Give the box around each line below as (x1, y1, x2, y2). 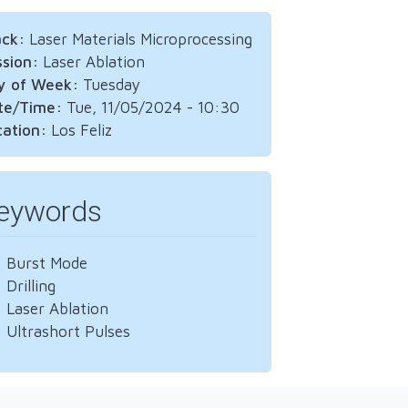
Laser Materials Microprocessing (29, 29, 252, 49)
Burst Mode (6, 253, 87, 273)
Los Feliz (51, 120, 112, 140)
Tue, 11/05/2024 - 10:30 (66, 97, 240, 117)
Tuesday (83, 75, 140, 95)
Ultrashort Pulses (6, 321, 130, 342)
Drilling (6, 276, 56, 296)
